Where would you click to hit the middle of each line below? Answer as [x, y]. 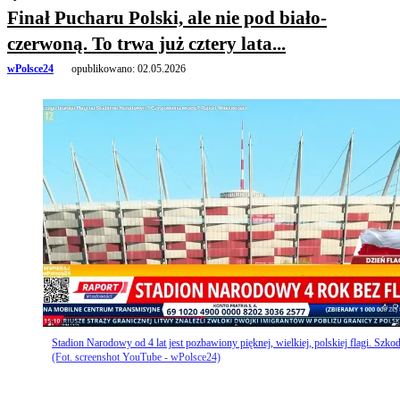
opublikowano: [103, 69]
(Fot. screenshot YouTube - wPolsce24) [136, 357]
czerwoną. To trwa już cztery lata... [146, 44]
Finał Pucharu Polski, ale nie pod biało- [167, 18]
